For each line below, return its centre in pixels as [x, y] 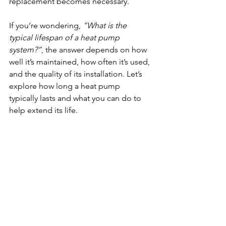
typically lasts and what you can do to [76, 98]
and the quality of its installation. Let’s [77, 74]
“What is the [106, 25]
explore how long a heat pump [66, 86]
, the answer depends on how [95, 50]
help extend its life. [43, 110]
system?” [25, 50]
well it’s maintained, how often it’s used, [80, 62]
